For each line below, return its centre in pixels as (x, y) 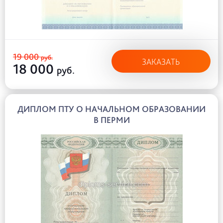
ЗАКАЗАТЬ (161, 61)
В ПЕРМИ (111, 120)
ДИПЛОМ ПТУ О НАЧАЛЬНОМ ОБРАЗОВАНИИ (111, 109)
